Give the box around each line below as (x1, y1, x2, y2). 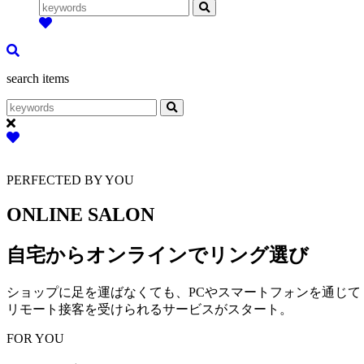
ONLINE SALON (6, 203, 154, 225)
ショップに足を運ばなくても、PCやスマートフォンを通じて (6, 284, 361, 299)
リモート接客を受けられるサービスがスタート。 (6, 301, 292, 316)
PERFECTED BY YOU (6, 172, 134, 187)
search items (6, 71, 69, 85)
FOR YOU (6, 331, 64, 345)
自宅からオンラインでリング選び (6, 244, 309, 266)
